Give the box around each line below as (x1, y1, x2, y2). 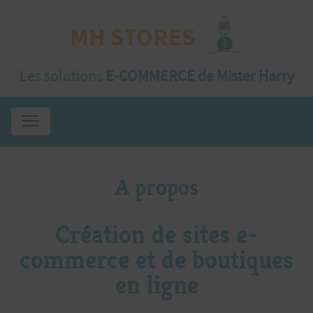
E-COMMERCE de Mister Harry (105, 66, 294, 87)
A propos (115, 173, 198, 202)
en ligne (115, 269, 198, 301)
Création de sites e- (55, 219, 258, 251)
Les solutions (19, 66, 105, 87)
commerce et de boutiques (20, 244, 293, 276)
